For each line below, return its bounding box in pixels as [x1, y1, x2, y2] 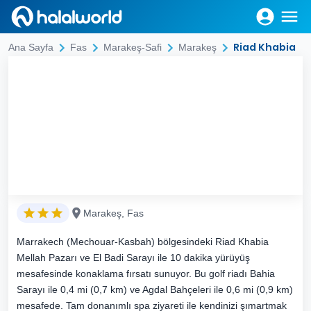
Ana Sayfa [8, 42, 53, 53]
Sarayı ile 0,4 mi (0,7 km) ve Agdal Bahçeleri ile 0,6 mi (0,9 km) [17, 284, 293, 295]
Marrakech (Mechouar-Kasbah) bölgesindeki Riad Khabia [17, 236, 269, 247]
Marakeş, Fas [83, 208, 144, 219]
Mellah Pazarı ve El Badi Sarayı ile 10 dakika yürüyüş [17, 252, 250, 263]
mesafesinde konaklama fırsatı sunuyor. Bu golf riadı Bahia [17, 268, 275, 279]
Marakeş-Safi [103, 42, 162, 53]
